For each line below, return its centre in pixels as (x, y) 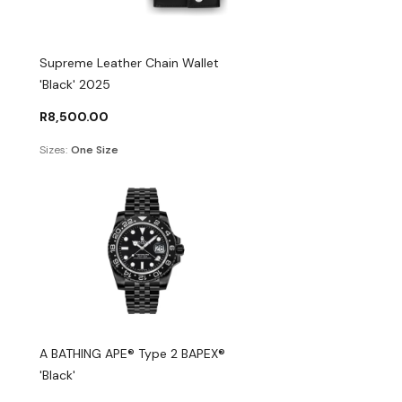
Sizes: (54, 150)
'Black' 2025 (75, 85)
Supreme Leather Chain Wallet (130, 63)
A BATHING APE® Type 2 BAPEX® (133, 354)
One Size (95, 150)
